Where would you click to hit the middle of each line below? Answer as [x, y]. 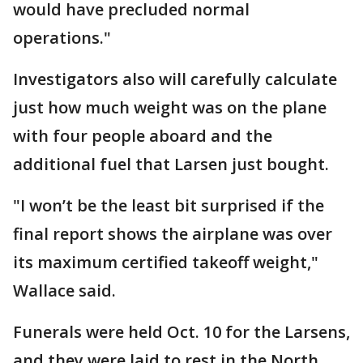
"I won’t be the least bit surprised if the [169, 205]
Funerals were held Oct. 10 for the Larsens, [181, 332]
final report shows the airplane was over [173, 234]
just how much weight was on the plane [170, 107]
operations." [62, 38]
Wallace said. [64, 290]
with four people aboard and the [143, 136]
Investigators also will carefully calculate [175, 79]
